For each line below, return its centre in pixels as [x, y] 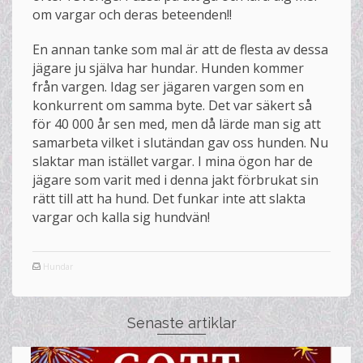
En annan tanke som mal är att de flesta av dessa [180, 49]
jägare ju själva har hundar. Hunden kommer [168, 68]
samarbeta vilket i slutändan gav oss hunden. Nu [180, 143]
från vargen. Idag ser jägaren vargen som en [168, 87]
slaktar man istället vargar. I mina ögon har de [173, 161]
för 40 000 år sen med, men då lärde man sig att [177, 124]
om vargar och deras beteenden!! [132, 15]
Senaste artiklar [181, 323]
